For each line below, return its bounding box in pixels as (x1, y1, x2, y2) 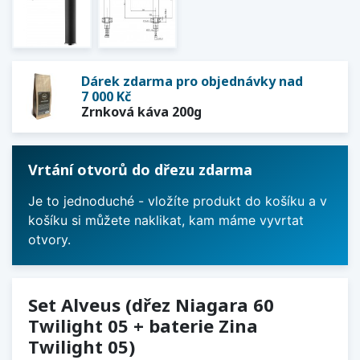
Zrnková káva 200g (81, 102, 202, 121)
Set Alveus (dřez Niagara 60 (28, 292, 274, 317)
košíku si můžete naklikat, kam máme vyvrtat (28, 211, 304, 228)
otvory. (28, 231, 71, 247)
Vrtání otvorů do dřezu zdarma (28, 159, 252, 179)
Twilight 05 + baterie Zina (28, 313, 258, 337)
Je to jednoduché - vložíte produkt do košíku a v (28, 192, 327, 209)
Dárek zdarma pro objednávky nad (81, 72, 303, 90)
